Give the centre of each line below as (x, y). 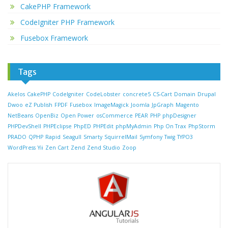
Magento (187, 105)
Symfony (151, 137)
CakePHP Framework (55, 6)
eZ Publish (39, 105)
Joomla (140, 105)
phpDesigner (179, 115)
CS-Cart (162, 94)
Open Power (77, 115)
